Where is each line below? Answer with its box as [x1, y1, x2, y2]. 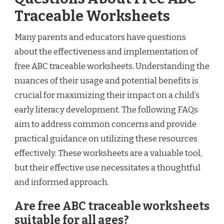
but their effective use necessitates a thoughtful [14, 162, 200, 173]
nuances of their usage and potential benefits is [14, 75, 198, 86]
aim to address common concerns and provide [14, 118, 196, 129]
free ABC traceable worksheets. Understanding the [14, 60, 209, 71]
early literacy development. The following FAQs [14, 104, 198, 115]
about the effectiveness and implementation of [14, 46, 198, 57]
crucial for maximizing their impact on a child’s [14, 89, 199, 100]
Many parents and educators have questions [14, 31, 186, 42]
